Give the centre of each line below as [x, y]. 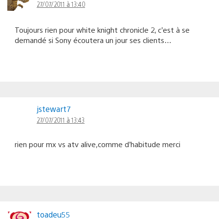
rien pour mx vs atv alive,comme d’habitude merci [98, 144]
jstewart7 [54, 109]
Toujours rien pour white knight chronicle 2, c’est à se [102, 29]
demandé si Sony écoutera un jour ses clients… [93, 40]
